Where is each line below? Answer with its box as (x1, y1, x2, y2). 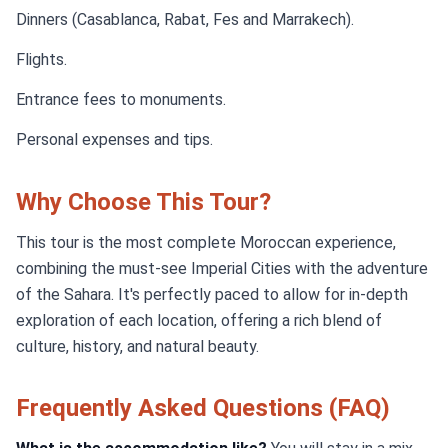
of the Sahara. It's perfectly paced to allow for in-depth (16, 285, 408, 304)
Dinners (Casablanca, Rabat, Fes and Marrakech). (16, 10, 354, 29)
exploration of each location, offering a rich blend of (16, 311, 382, 330)
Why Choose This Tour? (16, 188, 271, 216)
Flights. (16, 50, 67, 69)
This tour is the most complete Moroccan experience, (16, 233, 396, 252)
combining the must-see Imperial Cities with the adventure (16, 259, 428, 278)
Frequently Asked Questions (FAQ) (16, 394, 390, 422)
